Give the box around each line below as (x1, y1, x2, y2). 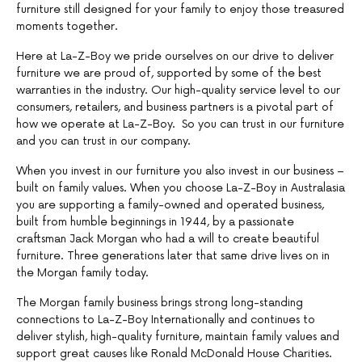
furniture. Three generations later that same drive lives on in (16, 249, 330, 263)
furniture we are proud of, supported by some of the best (16, 66, 322, 81)
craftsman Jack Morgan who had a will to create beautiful (16, 232, 319, 246)
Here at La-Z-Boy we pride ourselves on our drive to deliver (16, 49, 334, 64)
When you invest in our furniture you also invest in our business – (16, 164, 344, 179)
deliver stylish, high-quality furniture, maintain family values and (16, 330, 339, 344)
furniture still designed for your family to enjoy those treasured (16, 2, 344, 17)
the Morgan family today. (16, 266, 149, 280)
